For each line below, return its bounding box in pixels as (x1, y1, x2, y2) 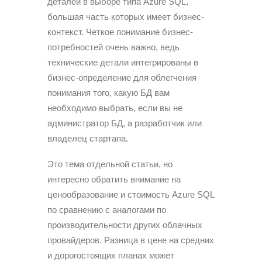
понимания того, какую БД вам (47, 88, 170, 98)
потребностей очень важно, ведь (47, 42, 180, 53)
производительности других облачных (47, 220, 202, 230)
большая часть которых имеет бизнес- (47, 12, 204, 22)
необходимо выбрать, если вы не (47, 103, 182, 113)
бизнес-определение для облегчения (47, 73, 196, 83)
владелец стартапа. (47, 133, 128, 144)
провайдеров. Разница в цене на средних (47, 235, 214, 246)
